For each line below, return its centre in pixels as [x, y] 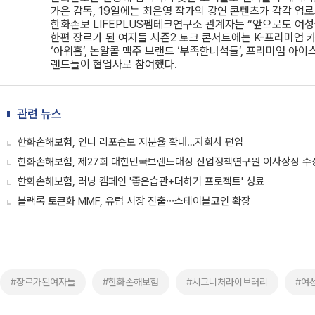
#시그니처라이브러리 [227, 282]
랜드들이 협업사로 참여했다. [114, 64]
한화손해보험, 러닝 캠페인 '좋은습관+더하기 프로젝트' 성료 [141, 181]
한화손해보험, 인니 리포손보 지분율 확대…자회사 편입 [130, 142]
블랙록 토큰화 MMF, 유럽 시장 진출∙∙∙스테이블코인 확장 [134, 201]
